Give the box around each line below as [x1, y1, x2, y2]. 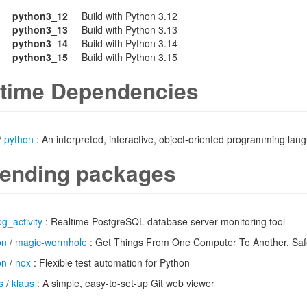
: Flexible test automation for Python [31, 256, 190, 269]
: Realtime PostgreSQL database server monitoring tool [42, 214, 285, 228]
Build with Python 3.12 [82, 9, 177, 23]
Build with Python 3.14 [82, 36, 177, 50]
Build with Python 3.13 [82, 23, 177, 36]
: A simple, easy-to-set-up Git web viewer [34, 276, 214, 290]
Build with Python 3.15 [82, 50, 177, 64]
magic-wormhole [15, 235, 87, 249]
